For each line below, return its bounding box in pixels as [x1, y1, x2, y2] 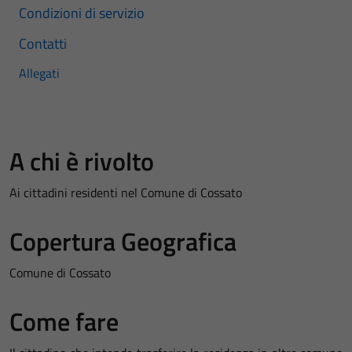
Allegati [19, 64, 60, 82]
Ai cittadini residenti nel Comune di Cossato [9, 183, 242, 202]
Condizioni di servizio [19, 2, 145, 24]
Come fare [9, 302, 119, 340]
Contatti [19, 33, 67, 54]
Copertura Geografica [9, 222, 236, 260]
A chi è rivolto [9, 142, 154, 180]
